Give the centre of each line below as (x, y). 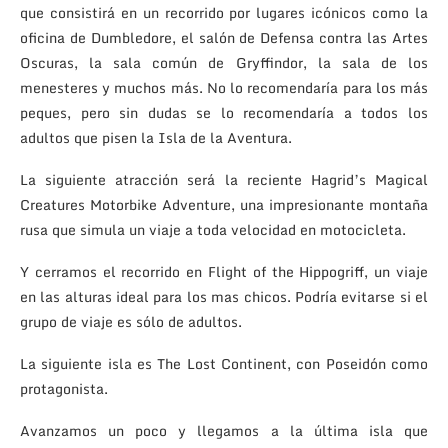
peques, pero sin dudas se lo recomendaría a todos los (224, 112)
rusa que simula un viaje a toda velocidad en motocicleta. (213, 229)
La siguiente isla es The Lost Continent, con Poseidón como (224, 363)
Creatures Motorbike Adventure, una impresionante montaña (224, 204)
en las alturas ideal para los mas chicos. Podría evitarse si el (224, 296)
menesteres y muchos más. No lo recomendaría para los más (224, 87)
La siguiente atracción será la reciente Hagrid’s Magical (224, 179)
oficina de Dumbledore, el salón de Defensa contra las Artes (224, 37)
